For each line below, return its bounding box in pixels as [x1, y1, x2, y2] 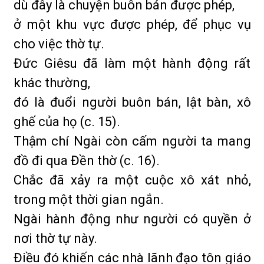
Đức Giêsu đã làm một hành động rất [14, 56, 251, 71]
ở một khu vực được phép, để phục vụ [14, 17, 251, 32]
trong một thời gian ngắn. [14, 192, 164, 207]
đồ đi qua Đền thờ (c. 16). [14, 153, 160, 168]
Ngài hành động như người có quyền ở [14, 212, 251, 226]
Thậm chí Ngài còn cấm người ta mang [14, 134, 251, 148]
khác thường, [14, 75, 90, 90]
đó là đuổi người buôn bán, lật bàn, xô [14, 95, 251, 110]
